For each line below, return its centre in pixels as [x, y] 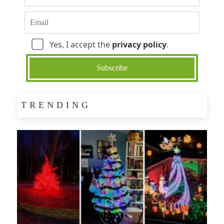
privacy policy [139, 44]
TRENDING [56, 105]
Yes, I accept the [80, 44]
